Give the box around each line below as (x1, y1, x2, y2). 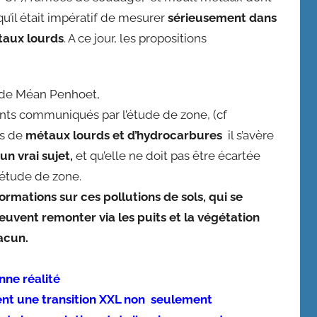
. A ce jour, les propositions (63, 31, 207, 45)
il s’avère (221, 128, 274, 143)
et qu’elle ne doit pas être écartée (72, 149, 260, 163)
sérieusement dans (167, 11, 277, 25)
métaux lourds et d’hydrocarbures (25, 128, 222, 143)
